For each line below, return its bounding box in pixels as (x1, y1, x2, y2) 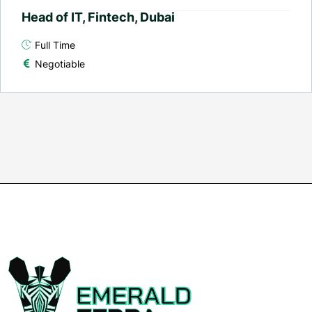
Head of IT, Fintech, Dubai (22, 9, 175, 24)
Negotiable (35, 57, 85, 70)
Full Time (35, 38, 75, 51)
